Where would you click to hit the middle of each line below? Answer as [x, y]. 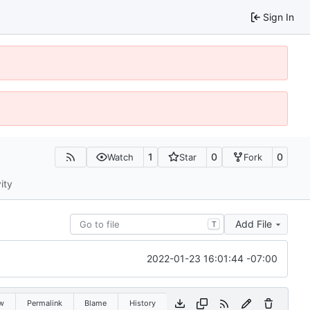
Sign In [279, 17]
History [142, 303]
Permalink [44, 303]
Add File [254, 224]
